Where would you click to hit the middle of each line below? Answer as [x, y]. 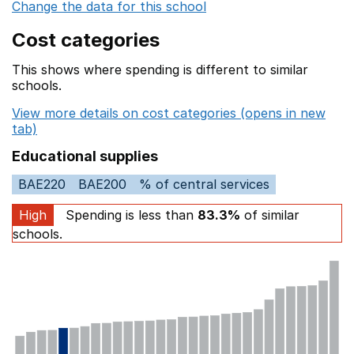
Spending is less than [130, 215]
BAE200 [102, 184]
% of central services [204, 184]
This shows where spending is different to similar [160, 70]
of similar [270, 215]
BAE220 [42, 184]
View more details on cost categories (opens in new [169, 113]
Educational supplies [85, 156]
